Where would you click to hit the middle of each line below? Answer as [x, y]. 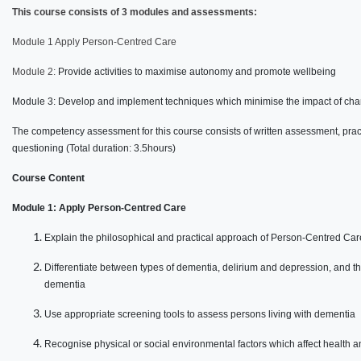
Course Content [48, 178]
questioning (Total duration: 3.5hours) [94, 149]
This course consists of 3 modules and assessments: [135, 12]
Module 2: [35, 72]
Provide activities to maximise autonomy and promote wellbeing [197, 72]
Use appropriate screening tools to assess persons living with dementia [200, 315]
